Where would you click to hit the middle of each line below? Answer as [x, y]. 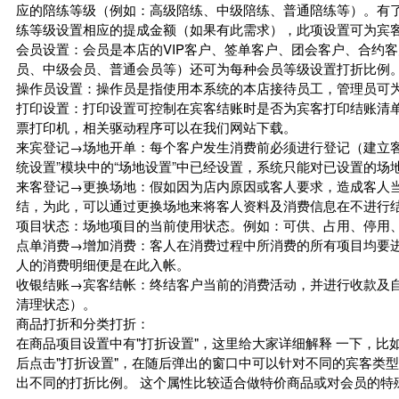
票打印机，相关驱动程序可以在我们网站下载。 [156, 127]
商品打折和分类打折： [83, 323]
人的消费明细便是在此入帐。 [103, 264]
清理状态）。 [56, 303]
